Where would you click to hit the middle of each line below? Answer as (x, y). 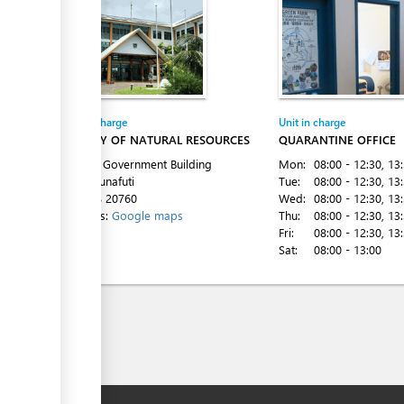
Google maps (147, 215)
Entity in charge (90, 122)
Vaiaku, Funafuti (94, 181)
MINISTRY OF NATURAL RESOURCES (151, 139)
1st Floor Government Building (133, 164)
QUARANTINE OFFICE (337, 139)
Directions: (83, 215)
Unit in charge (312, 122)
